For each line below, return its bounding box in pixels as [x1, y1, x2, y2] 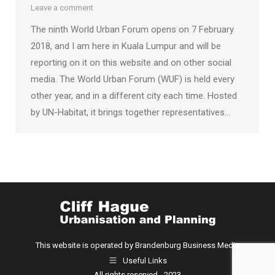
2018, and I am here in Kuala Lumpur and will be [31, 40, 221, 52]
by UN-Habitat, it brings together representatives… [31, 106, 230, 118]
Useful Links [123, 255, 167, 265]
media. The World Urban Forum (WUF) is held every [31, 73, 234, 85]
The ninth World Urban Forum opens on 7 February [31, 23, 234, 35]
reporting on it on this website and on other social [31, 56, 231, 68]
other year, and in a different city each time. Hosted [31, 90, 237, 101]
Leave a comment [31, 2, 93, 12]
